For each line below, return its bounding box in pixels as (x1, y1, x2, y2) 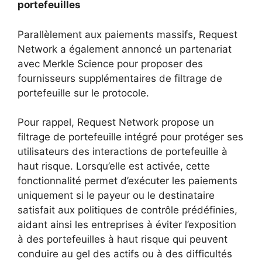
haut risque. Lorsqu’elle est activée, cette (18, 160, 210, 172)
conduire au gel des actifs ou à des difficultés (18, 248, 232, 260)
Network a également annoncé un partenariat (18, 43, 232, 55)
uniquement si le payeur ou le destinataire (18, 189, 215, 201)
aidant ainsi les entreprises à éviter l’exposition (18, 219, 236, 230)
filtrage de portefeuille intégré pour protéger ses (18, 131, 243, 143)
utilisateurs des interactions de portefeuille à (18, 146, 227, 157)
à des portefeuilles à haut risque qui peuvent (18, 233, 227, 245)
